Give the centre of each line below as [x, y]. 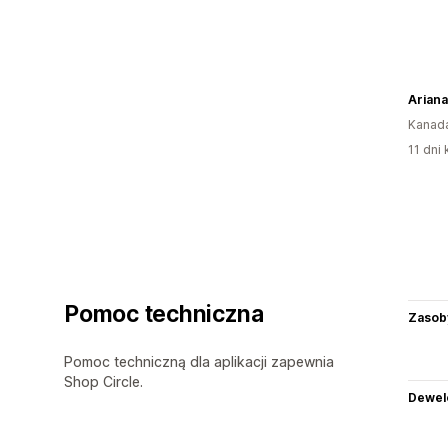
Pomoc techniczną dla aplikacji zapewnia [199, 361]
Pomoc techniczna [164, 313]
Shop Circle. [103, 381]
